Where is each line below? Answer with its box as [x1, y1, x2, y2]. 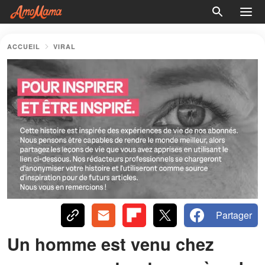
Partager [216, 208, 252, 222]
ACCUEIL [7, 42, 40, 51]
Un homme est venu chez [7, 231, 214, 256]
